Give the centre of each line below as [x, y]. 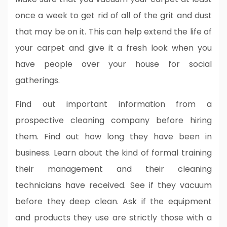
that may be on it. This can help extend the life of [113, 31]
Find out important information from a [113, 104]
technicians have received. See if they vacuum [113, 185]
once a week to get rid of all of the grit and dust [113, 15]
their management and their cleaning [113, 169]
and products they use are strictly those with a [113, 217]
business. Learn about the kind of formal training [113, 153]
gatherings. [37, 80]
